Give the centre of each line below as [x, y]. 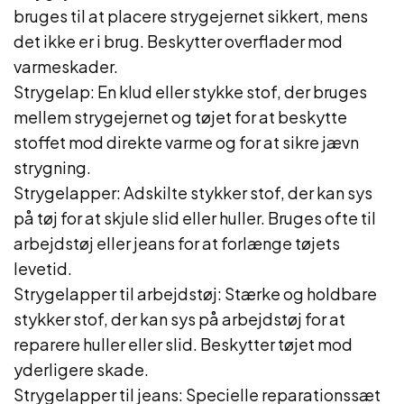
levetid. [43, 268]
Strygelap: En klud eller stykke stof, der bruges [190, 92]
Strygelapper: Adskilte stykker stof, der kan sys [193, 193]
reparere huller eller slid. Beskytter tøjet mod [183, 344]
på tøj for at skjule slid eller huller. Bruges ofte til [195, 218]
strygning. [52, 167]
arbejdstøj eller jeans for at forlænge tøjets [177, 243]
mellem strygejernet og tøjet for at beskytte [180, 117]
